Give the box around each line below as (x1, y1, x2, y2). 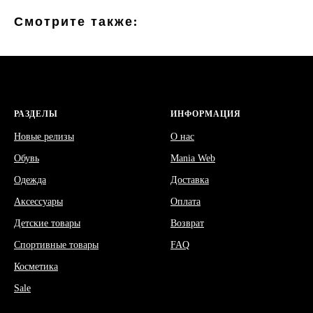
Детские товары (14, 217, 80, 228)
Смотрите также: (14, 13, 138, 29)
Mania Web (170, 152, 215, 163)
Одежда (14, 174, 46, 185)
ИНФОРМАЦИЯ (170, 108, 241, 119)
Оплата (170, 196, 201, 207)
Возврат (170, 217, 204, 228)
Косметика (14, 261, 58, 272)
